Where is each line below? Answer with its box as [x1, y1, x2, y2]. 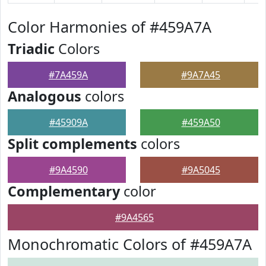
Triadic [8, 39, 55, 58]
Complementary [8, 182, 120, 201]
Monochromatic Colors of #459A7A [8, 234, 252, 254]
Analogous [8, 87, 81, 106]
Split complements [8, 134, 137, 153]
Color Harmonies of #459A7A [8, 17, 211, 37]
